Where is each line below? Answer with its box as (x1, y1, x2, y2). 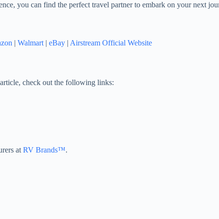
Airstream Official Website (70, 39, 152, 47)
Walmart (18, 39, 44, 47)
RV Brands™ (23, 146, 66, 154)
